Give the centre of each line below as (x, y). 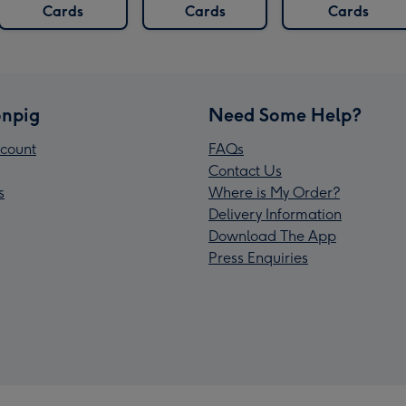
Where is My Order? (274, 193)
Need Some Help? (285, 116)
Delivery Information (275, 215)
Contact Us (245, 171)
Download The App (272, 237)
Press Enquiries (258, 258)
